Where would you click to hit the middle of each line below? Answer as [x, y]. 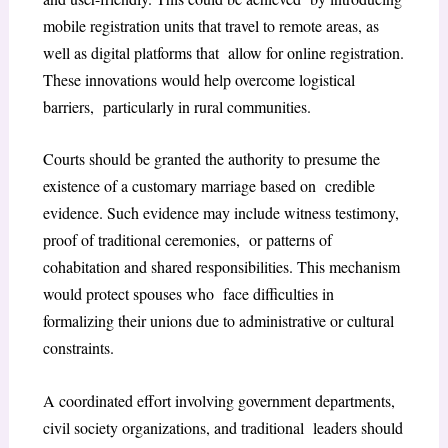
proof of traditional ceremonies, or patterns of [187, 240]
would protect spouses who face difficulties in [188, 294]
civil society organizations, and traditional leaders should [222, 427]
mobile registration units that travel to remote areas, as [210, 25]
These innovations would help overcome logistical [198, 79]
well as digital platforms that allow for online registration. [223, 52]
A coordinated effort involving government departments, [218, 400]
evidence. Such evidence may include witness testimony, [220, 213]
